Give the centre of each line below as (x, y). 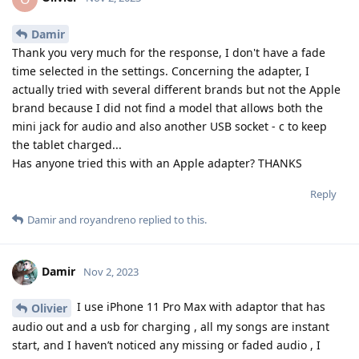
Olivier (49, 309)
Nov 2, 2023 (111, 272)
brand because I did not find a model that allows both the (167, 108)
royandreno (108, 220)
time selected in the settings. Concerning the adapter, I (161, 71)
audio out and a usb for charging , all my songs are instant (171, 327)
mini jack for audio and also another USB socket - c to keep (169, 127)
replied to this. (171, 220)
